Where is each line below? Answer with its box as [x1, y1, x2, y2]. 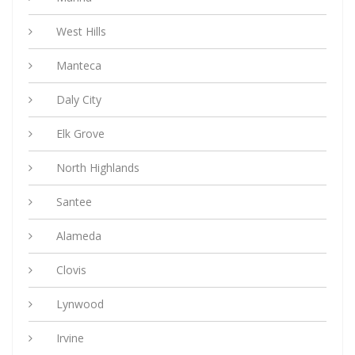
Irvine [56, 330, 84, 346]
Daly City [56, 92, 101, 108]
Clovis [56, 262, 86, 278]
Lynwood [56, 296, 104, 312]
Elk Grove [56, 126, 105, 142]
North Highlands [56, 160, 139, 176]
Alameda [56, 228, 101, 244]
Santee [56, 194, 92, 210]
